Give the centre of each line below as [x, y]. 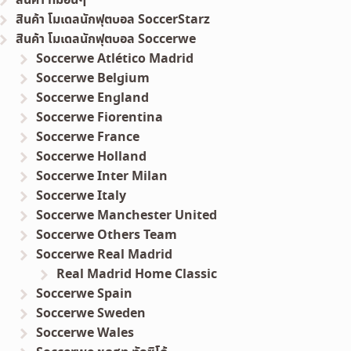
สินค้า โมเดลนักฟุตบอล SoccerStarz [113, 20]
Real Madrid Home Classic [136, 275]
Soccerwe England [93, 98]
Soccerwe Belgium [93, 79]
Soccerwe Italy [81, 196]
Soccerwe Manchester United [127, 216]
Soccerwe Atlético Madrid [115, 59]
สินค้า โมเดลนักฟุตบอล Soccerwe [106, 40]
